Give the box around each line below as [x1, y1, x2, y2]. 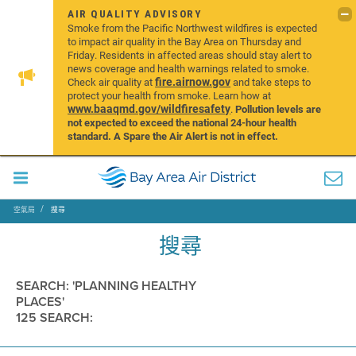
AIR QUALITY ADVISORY [68, 7, 203, 20]
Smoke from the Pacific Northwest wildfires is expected [68, 21, 318, 35]
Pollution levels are [235, 102, 322, 116]
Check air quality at [68, 75, 156, 89]
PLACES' [16, 292, 64, 311]
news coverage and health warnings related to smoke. [68, 61, 310, 75]
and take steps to [230, 75, 311, 89]
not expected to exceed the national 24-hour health [68, 115, 297, 130]
